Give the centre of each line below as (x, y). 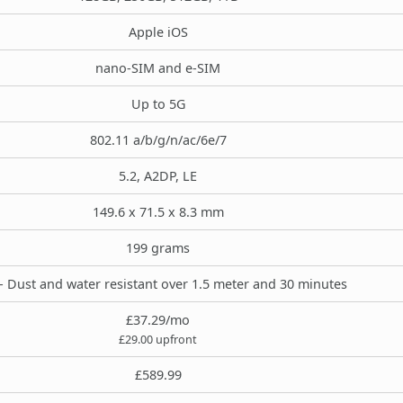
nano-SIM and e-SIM (158, 67)
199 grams (158, 247)
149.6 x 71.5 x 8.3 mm (158, 211)
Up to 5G (158, 103)
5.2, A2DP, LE (158, 175)
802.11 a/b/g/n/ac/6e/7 (158, 139)
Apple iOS (158, 31)
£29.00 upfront (158, 339)
